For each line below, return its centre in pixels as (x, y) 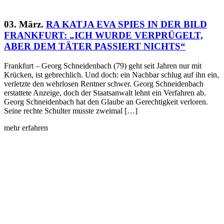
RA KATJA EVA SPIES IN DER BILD (126, 24)
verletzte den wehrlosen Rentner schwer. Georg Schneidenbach (104, 84)
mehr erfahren (26, 128)
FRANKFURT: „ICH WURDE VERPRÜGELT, (103, 35)
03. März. (24, 24)
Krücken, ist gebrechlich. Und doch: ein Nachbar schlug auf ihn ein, (111, 75)
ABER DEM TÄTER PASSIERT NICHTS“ (95, 46)
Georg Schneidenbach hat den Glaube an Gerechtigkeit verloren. (106, 102)
